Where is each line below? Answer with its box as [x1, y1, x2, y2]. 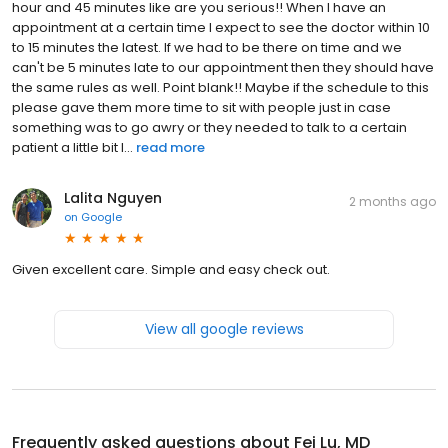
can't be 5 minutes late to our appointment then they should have [12, 58, 434, 78]
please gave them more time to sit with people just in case [12, 98, 391, 118]
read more [136, 138, 205, 158]
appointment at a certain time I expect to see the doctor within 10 [12, 18, 430, 38]
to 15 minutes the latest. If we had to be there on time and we [12, 38, 402, 58]
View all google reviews [144, 319, 304, 340]
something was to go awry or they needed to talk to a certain [12, 118, 407, 138]
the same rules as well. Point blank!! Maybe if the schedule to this [12, 78, 429, 98]
